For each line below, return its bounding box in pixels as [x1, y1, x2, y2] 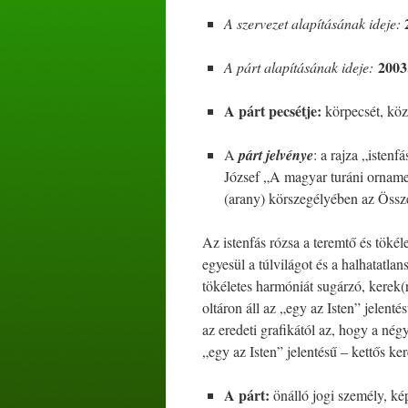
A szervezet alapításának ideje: [224, 14, 401, 33]
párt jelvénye [239, 145, 313, 165]
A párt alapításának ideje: [224, 57, 373, 76]
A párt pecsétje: [224, 100, 321, 121]
